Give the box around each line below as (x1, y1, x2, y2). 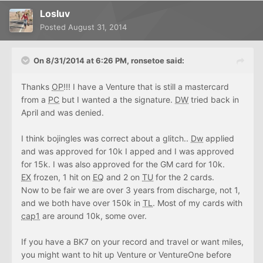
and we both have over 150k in (21, 198, 143, 208)
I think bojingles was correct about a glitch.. (21, 133, 191, 144)
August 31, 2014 (68, 22, 127, 32)
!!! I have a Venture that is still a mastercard (63, 82, 229, 92)
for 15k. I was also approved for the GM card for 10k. (21, 159, 225, 170)
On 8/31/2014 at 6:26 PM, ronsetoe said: (33, 56, 184, 66)
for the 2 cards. (153, 172, 214, 183)
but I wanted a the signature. (59, 95, 175, 105)
